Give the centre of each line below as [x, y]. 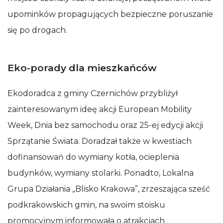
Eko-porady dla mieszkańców [82, 68]
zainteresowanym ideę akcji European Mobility [100, 109]
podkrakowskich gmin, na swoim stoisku [86, 205]
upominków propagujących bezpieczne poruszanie [110, 14]
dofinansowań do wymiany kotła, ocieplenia [93, 157]
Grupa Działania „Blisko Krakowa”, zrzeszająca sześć [109, 189]
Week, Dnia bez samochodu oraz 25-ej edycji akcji [105, 125]
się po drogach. [37, 30]
